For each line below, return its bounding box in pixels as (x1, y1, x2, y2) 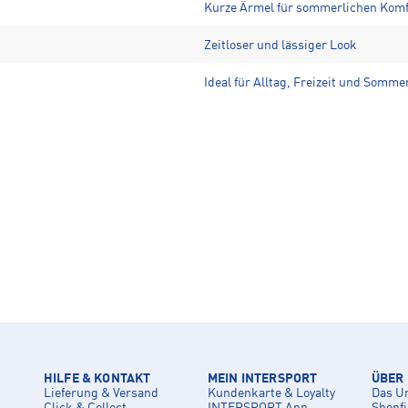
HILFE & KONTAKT (44, 372, 151, 385)
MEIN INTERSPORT (208, 372, 318, 385)
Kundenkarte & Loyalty (208, 386, 335, 400)
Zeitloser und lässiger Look (204, 38, 357, 52)
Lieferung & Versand (44, 386, 158, 400)
